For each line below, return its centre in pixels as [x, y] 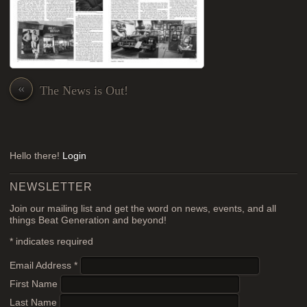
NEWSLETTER [51, 186]
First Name [35, 284]
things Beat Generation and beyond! [88, 221]
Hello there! [36, 156]
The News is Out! [84, 91]
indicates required [53, 241]
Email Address [42, 266]
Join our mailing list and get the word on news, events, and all [143, 209]
